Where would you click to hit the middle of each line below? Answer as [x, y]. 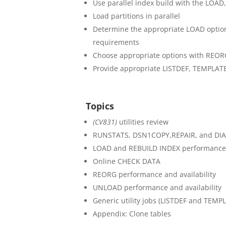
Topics [100, 106]
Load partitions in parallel [137, 16]
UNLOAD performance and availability [157, 188]
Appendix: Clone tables [132, 214]
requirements [116, 42]
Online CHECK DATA [127, 161]
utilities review [143, 122]
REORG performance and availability [155, 175]
